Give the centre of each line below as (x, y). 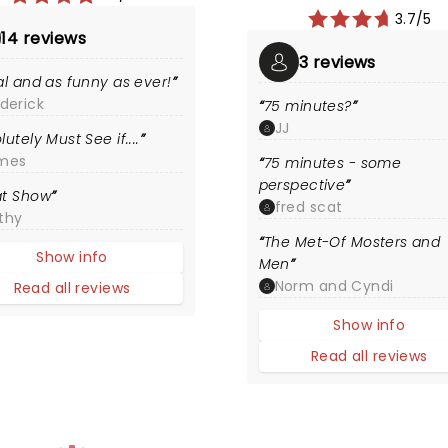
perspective (302, 185)
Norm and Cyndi (334, 286)
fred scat (308, 207)
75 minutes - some (333, 163)
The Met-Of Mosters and (352, 242)
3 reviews (337, 62)
